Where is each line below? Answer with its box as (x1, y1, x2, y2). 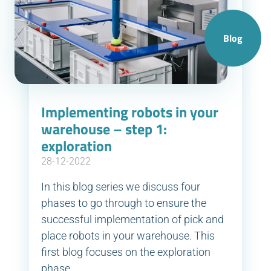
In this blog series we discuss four (41, 180, 200, 194)
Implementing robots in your (41, 101, 218, 123)
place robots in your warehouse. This (41, 229, 215, 243)
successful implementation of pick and (41, 213, 224, 226)
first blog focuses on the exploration (41, 246, 211, 259)
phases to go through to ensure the (41, 197, 206, 210)
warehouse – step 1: (41, 118, 167, 140)
